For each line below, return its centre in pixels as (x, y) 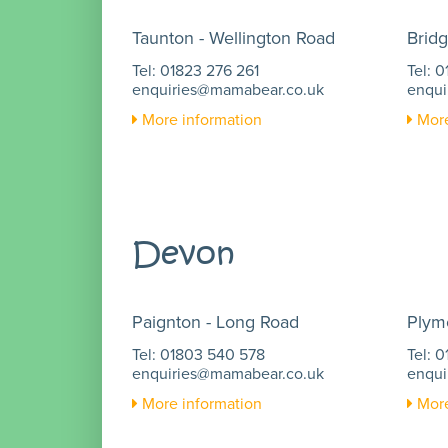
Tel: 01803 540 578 (198, 354)
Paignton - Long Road (215, 322)
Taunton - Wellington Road (233, 38)
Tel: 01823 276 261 (195, 70)
